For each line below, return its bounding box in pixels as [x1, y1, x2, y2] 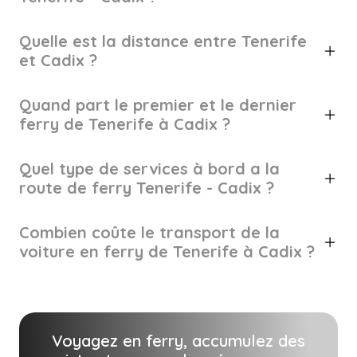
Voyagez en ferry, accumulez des [52, 331, 305, 351]
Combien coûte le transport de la [19, 222, 280, 242]
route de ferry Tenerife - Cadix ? [19, 178, 274, 198]
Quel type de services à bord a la [19, 159, 280, 178]
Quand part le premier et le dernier [19, 95, 296, 115]
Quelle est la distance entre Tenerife [19, 31, 307, 51]
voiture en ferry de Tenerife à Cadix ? [19, 241, 315, 261]
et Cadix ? [19, 50, 97, 70]
